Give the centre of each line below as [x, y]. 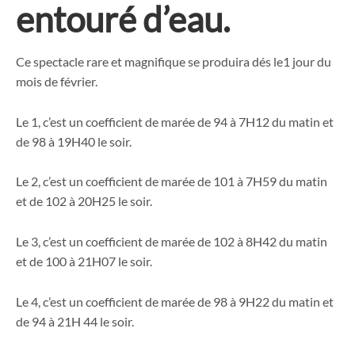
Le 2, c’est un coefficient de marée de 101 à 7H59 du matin [172, 181]
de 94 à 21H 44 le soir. [75, 321]
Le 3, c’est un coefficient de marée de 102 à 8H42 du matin [172, 242]
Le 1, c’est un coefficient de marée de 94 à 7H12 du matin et [175, 121]
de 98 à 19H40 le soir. [74, 141]
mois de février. [57, 82]
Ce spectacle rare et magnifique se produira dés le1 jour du [174, 62]
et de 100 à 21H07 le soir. [84, 261]
